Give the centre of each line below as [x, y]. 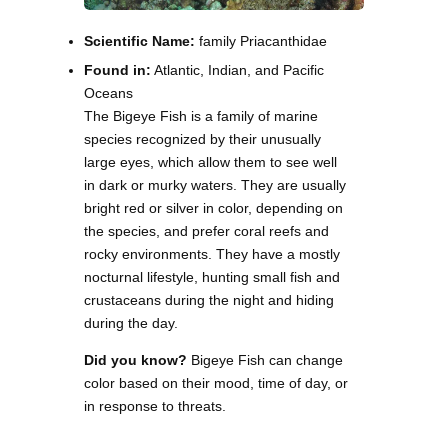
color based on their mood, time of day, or [216, 382]
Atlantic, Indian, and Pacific [237, 69]
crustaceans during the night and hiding [209, 299]
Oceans [108, 92]
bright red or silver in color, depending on [213, 207]
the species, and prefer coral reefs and [206, 230]
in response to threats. [155, 405]
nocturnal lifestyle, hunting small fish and [212, 276]
